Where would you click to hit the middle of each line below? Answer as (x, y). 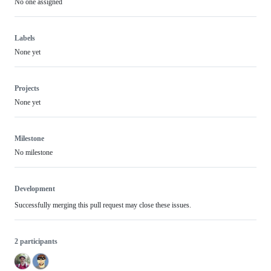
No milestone (34, 152)
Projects (27, 88)
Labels (25, 38)
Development (35, 189)
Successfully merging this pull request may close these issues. (103, 205)
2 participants (36, 241)
